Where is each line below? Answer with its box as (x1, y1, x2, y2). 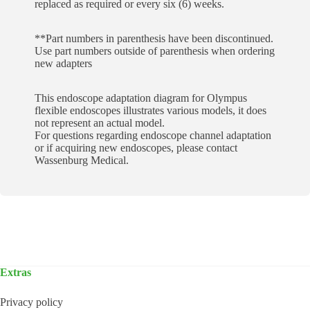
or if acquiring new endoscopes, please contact (35, 142, 237, 154)
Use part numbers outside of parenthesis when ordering (35, 45, 275, 57)
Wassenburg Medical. (35, 154, 129, 167)
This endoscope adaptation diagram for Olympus (35, 92, 247, 104)
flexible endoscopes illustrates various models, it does (35, 104, 266, 117)
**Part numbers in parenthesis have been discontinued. (35, 33, 273, 45)
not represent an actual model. (35, 117, 165, 129)
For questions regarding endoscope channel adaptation (35, 129, 271, 142)
